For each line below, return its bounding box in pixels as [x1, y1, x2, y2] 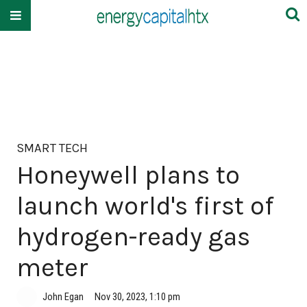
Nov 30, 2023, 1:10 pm [95, 290, 180, 303]
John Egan [42, 290, 84, 303]
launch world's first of [16, 190, 273, 221]
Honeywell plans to [16, 159, 240, 191]
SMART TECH [16, 140, 88, 156]
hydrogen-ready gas [16, 221, 250, 252]
